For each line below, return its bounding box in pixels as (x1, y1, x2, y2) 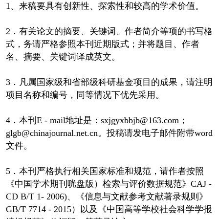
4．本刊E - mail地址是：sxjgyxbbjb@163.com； (5, 115, 188, 125)
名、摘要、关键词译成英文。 (5, 51, 120, 62)
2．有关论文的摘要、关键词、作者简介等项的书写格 (5, 26, 213, 36)
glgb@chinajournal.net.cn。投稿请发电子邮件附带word (5, 128, 213, 138)
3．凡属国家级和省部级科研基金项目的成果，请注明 (5, 77, 213, 87)
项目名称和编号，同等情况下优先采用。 (5, 89, 164, 100)
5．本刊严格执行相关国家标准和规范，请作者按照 (5, 166, 204, 176)
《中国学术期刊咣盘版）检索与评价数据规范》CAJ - (5, 178, 212, 189)
